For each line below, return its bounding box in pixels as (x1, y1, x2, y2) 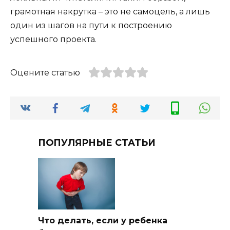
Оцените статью (10, 68, 80, 78)
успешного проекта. (10, 34, 97, 45)
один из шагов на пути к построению (10, 21, 172, 31)
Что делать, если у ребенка (38, 216, 167, 226)
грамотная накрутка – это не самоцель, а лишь (10, 7, 210, 17)
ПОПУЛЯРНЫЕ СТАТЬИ (38, 137, 156, 148)
